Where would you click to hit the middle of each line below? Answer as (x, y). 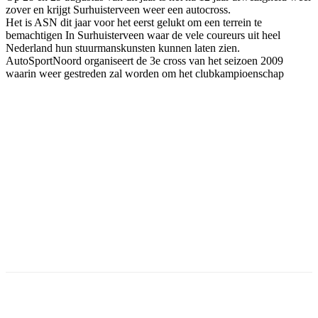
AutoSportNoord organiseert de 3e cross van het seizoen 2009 (144, 60)
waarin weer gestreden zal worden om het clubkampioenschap (145, 73)
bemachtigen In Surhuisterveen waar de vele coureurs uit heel (143, 35)
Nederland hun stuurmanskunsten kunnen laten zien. (123, 48)
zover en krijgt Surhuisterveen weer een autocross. (118, 9)
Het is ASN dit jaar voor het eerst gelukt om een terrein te (134, 22)
